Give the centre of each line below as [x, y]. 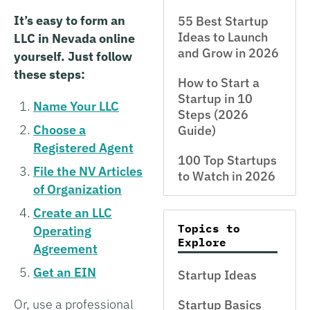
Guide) [197, 130]
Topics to [209, 228]
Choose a [60, 129]
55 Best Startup [223, 21]
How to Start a [219, 83]
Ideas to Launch [223, 37]
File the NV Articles [88, 171]
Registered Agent [83, 147]
